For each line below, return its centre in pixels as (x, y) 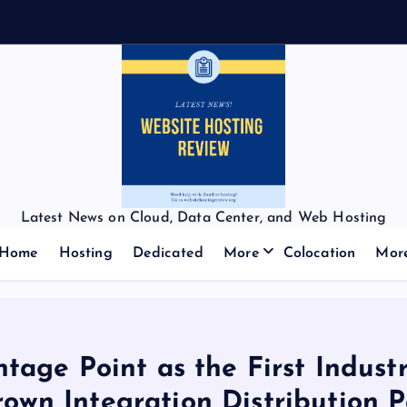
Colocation (319, 253)
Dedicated (168, 253)
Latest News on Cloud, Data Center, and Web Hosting (203, 218)
